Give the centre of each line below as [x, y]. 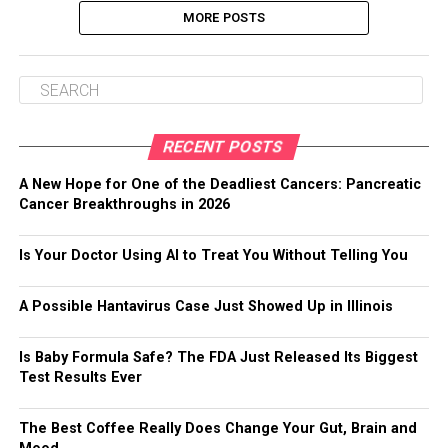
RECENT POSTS [224, 146]
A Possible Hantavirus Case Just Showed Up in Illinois [205, 306]
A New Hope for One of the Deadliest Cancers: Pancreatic [219, 184]
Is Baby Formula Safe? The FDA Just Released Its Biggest [218, 357]
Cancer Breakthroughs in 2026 [124, 204]
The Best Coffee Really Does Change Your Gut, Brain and [217, 428]
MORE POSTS [224, 17]
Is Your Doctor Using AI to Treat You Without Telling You [213, 255]
